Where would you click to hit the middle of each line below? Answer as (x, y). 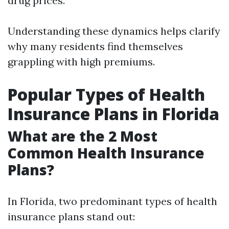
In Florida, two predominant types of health (112, 201)
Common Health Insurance (106, 153)
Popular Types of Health (106, 94)
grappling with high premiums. (81, 62)
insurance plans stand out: (71, 216)
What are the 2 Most (83, 136)
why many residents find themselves (95, 46)
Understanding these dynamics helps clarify (114, 31)
